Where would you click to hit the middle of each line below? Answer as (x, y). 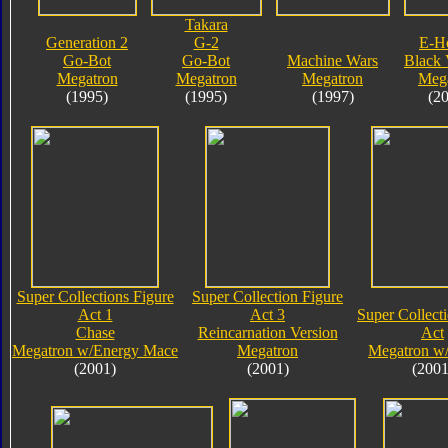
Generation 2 (87, 42)
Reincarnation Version (267, 332)
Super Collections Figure (95, 296)
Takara (206, 24)
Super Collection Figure (267, 296)
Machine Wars (332, 60)
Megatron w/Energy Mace (95, 350)
